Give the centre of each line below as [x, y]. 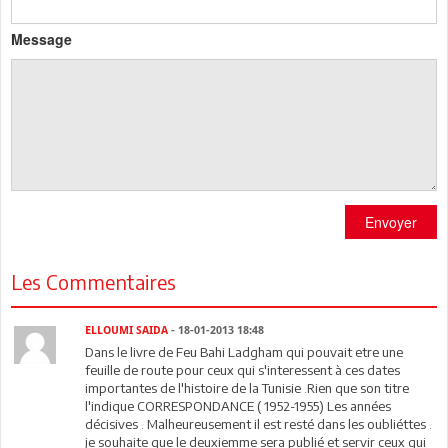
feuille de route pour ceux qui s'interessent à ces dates [243, 370]
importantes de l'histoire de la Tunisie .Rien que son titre [247, 388]
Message [41, 39]
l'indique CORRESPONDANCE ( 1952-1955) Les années [238, 406]
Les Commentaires [93, 281]
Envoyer [391, 222]
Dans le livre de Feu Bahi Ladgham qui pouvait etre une [244, 352]
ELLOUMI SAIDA [127, 330]
